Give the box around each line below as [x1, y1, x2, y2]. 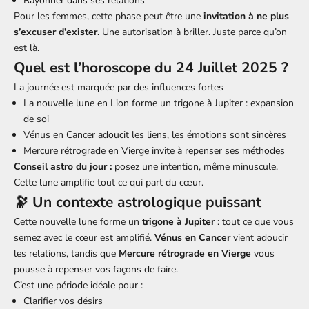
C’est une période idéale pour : [14, 278, 143, 292]
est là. [14, 41, 39, 54]
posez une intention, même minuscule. [112, 159, 278, 173]
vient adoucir [230, 230, 288, 244]
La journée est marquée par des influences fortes [14, 80, 226, 94]
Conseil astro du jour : [14, 159, 112, 173]
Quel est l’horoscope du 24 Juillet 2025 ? [14, 57, 288, 77]
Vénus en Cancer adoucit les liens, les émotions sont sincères [23, 128, 286, 141]
